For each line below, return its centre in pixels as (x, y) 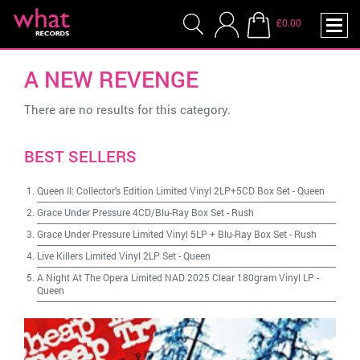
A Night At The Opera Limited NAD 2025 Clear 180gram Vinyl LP (176, 277)
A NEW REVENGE (111, 79)
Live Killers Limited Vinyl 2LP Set (106, 256)
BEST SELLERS (80, 156)
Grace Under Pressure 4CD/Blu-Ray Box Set (131, 212)
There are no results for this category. (127, 109)
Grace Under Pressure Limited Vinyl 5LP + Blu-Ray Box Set (162, 234)
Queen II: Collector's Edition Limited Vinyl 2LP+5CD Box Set (164, 190)
